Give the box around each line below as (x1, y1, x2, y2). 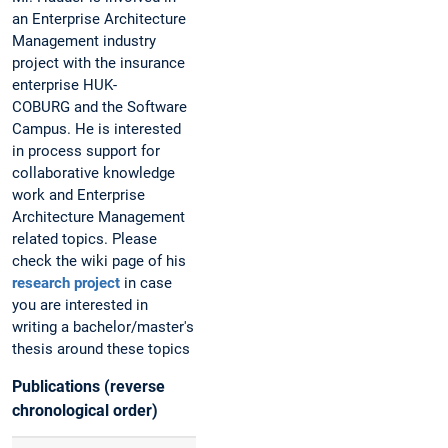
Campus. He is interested (12, 120, 181, 139)
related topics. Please (12, 230, 157, 249)
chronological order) (12, 401, 162, 421)
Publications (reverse (12, 377, 165, 397)
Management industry (12, 32, 156, 51)
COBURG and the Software (12, 98, 187, 117)
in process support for (12, 142, 160, 161)
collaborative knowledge (12, 164, 175, 183)
